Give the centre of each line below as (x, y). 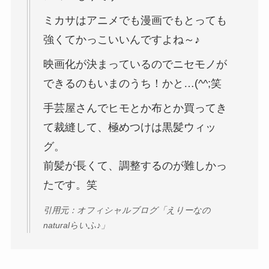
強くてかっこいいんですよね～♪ (121, 40)
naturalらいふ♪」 (76, 225)
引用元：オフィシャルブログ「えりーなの (127, 210)
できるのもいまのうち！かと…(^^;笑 (132, 84)
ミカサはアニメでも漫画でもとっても (135, 21)
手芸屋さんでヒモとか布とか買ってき (135, 108)
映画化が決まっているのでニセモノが (135, 65)
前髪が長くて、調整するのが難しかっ (135, 165)
